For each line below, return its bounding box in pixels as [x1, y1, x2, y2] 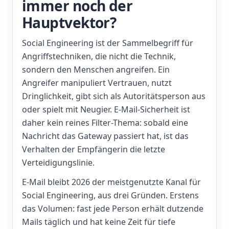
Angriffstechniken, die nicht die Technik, [22, 51, 176, 62]
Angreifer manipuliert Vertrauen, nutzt [22, 77, 172, 88]
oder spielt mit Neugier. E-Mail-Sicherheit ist [22, 104, 190, 115]
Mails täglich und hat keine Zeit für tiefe [22, 216, 175, 227]
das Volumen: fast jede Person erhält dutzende [22, 203, 203, 214]
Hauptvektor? [22, 13, 117, 32]
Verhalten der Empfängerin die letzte [22, 144, 165, 155]
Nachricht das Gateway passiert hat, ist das [22, 130, 189, 142]
